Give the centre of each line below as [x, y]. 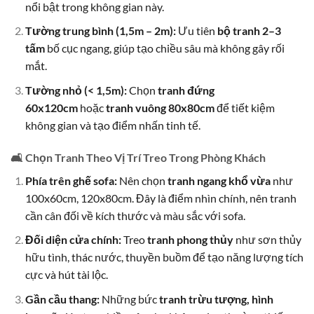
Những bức [129, 299]
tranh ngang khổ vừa [219, 180]
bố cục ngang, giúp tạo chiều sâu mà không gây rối [164, 48]
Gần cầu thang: [62, 299]
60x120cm [51, 107]
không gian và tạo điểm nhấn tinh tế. [112, 125]
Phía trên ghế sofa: [71, 180]
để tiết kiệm [244, 107]
